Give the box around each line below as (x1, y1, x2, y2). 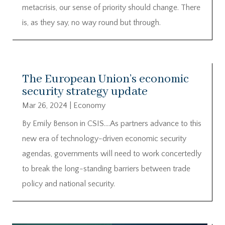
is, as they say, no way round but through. (22, 18, 161, 27)
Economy (73, 100, 105, 110)
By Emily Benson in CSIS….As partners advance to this (22, 119, 201, 128)
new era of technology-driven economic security (22, 134, 186, 143)
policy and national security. (22, 179, 115, 188)
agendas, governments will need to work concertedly (22, 149, 201, 158)
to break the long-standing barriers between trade (22, 164, 190, 173)
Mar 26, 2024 (22, 100, 67, 110)
